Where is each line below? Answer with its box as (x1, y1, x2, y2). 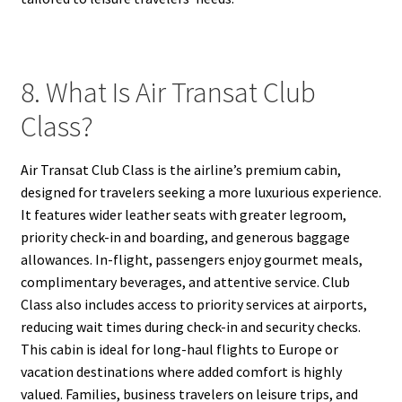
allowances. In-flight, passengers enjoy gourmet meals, (20, 250, 363, 269)
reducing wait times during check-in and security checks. (20, 318, 361, 336)
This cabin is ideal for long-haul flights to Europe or (20, 340, 338, 359)
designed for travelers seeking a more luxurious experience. (20, 183, 381, 202)
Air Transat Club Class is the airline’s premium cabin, (20, 161, 341, 179)
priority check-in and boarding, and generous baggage (20, 228, 350, 247)
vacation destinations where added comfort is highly (20, 363, 342, 381)
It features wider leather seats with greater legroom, (20, 205, 346, 224)
